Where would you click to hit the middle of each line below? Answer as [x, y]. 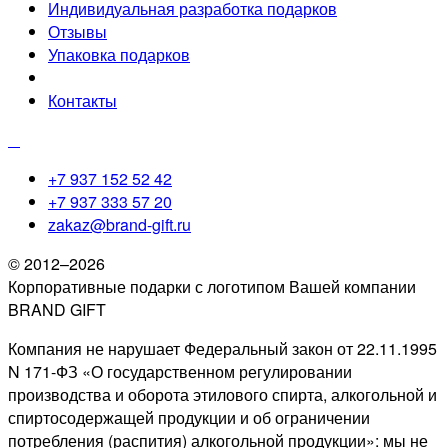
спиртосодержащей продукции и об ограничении [189, 418]
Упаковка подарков [119, 55]
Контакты [82, 101]
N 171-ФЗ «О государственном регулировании [180, 372]
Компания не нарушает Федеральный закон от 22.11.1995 [222, 349]
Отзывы [77, 32]
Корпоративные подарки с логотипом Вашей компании [212, 287]
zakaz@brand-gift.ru [119, 225]
